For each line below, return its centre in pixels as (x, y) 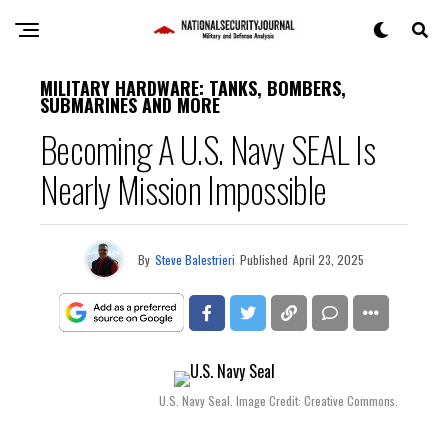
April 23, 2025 (328, 259)
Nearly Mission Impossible (183, 188)
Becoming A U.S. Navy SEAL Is (207, 148)
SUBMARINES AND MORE (130, 105)
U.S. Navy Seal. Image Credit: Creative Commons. (278, 400)
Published (264, 259)
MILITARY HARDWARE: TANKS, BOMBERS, (193, 88)
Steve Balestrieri (195, 259)
